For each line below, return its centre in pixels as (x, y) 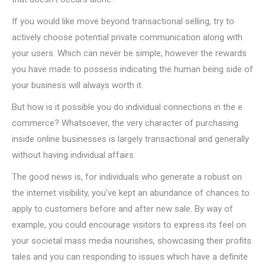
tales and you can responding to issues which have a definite (130, 257)
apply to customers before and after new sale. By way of (122, 209)
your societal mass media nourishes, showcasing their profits (132, 241)
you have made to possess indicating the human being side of (132, 69)
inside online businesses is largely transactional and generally (130, 139)
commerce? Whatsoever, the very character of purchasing (125, 123)
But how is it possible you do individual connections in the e (127, 107)
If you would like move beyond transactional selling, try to (123, 21)
